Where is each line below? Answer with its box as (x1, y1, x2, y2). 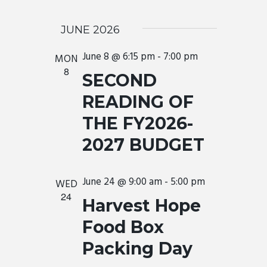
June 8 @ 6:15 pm (82, 49, 155, 65)
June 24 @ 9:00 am (82, 174, 162, 190)
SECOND (82, 70, 157, 91)
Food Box (82, 217, 164, 237)
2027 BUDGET (82, 135, 204, 155)
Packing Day (82, 238, 193, 259)
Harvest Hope (82, 195, 201, 216)
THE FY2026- (82, 113, 193, 133)
